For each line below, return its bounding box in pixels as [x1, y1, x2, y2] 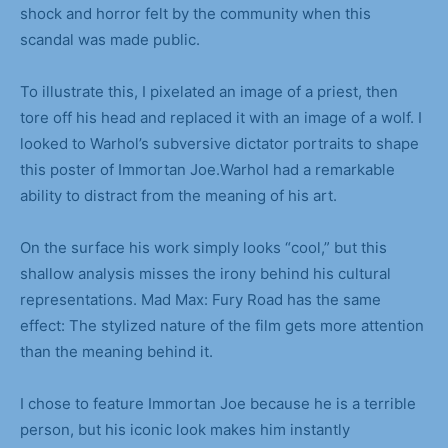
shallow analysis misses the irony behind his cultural [20, 264, 391, 284]
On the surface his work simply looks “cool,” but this [20, 238, 387, 258]
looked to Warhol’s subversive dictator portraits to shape [20, 134, 419, 154]
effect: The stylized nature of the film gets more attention [20, 316, 424, 336]
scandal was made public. [20, 30, 200, 50]
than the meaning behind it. [20, 342, 213, 362]
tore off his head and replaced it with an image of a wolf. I [20, 108, 422, 128]
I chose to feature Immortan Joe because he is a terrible [20, 394, 416, 414]
